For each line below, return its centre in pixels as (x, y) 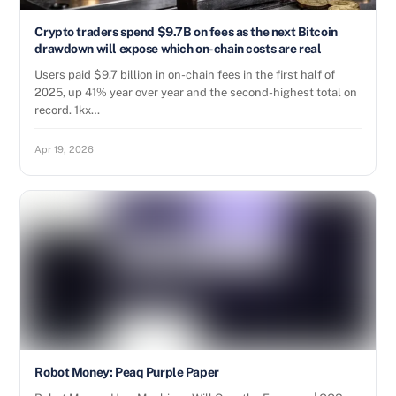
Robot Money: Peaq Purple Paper (127, 372)
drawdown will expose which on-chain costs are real (178, 49)
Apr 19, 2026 (65, 149)
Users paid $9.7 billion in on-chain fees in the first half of (185, 75)
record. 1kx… (68, 110)
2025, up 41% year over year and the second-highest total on (196, 92)
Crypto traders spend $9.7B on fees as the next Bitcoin (186, 32)
